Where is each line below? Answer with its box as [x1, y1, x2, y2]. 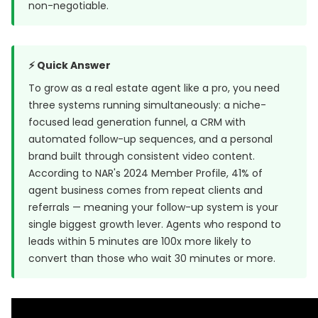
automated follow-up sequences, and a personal [28, 132, 273, 146]
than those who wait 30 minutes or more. [67, 251, 275, 265]
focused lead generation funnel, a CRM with [28, 115, 246, 129]
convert [28, 251, 67, 265]
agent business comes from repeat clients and [28, 183, 263, 197]
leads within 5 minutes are [28, 234, 161, 248]
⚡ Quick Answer [28, 58, 111, 72]
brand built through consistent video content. [28, 149, 255, 163]
